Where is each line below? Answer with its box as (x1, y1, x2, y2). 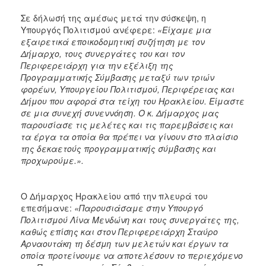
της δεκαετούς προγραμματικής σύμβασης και (21, 142, 216, 154)
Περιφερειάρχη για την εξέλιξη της (21, 59, 173, 71)
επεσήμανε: (21, 201, 74, 214)
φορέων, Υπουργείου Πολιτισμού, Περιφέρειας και (21, 83, 235, 95)
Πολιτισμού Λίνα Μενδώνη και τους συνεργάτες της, (21, 213, 239, 226)
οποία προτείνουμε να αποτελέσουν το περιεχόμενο (21, 249, 243, 261)
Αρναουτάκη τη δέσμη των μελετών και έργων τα (21, 237, 229, 249)
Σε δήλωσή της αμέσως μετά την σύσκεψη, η (21, 11, 206, 24)
